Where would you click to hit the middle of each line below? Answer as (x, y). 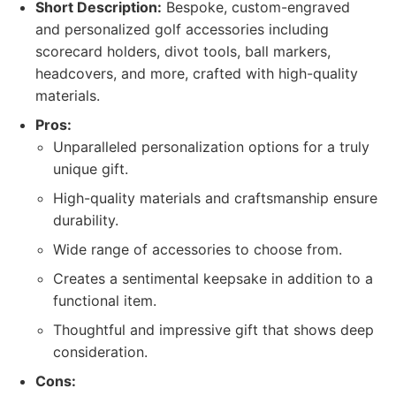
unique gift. (91, 169)
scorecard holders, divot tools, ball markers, (183, 51)
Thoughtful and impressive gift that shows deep (213, 330)
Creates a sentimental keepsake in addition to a (213, 278)
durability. (86, 220)
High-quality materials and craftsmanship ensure (215, 198)
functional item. (105, 301)
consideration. (100, 352)
